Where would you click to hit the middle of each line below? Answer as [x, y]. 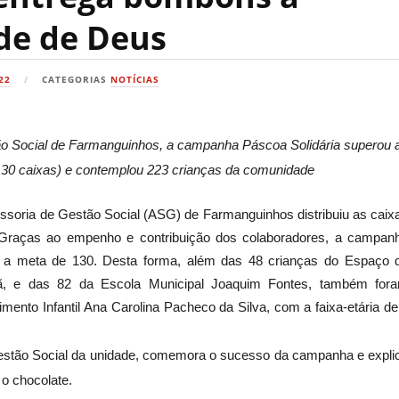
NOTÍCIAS [135, 79]
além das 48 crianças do [265, 261]
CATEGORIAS [77, 79]
